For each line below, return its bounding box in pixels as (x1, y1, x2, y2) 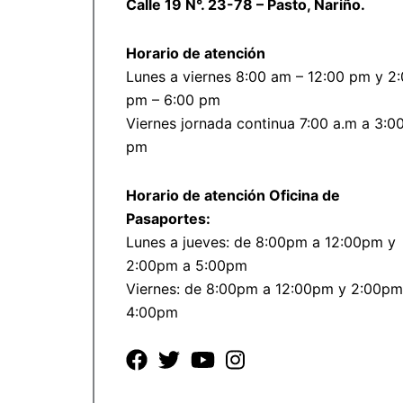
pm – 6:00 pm (125, 91, 220, 110)
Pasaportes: (125, 210, 210, 228)
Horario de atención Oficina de (125, 186, 340, 205)
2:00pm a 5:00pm (125, 256, 247, 275)
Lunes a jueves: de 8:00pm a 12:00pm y (125, 233, 396, 252)
